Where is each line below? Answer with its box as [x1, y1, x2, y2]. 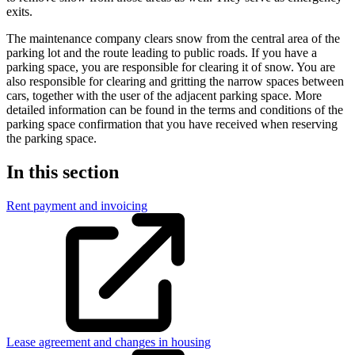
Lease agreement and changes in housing [6, 334, 211, 349]
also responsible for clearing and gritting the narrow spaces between [6, 74, 344, 88]
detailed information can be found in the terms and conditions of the [6, 102, 343, 116]
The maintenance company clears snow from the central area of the [6, 31, 340, 45]
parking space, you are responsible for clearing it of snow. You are [6, 59, 335, 74]
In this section [6, 161, 119, 182]
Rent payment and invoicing [6, 198, 147, 212]
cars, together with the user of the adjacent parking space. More [6, 88, 322, 102]
